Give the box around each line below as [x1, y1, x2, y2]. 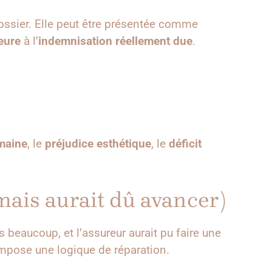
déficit [169, 137, 202, 151]
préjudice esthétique [45, 137, 151, 151]
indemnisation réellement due [38, 34, 192, 49]
